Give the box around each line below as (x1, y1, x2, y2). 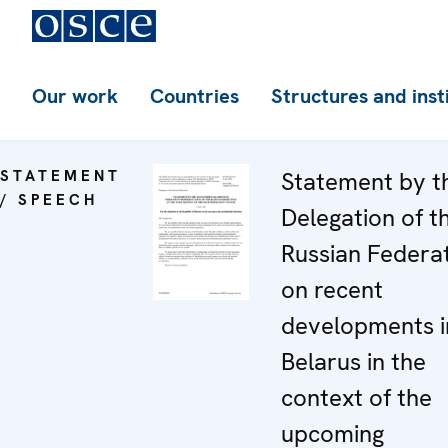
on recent (281, 274, 383, 305)
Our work (32, 83, 118, 109)
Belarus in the (281, 346, 426, 377)
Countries (150, 83, 239, 109)
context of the (281, 382, 432, 413)
